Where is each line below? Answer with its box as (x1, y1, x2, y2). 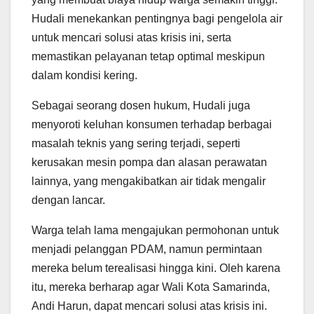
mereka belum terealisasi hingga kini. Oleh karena (32, 261, 280, 274)
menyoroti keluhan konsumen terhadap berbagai (32, 118, 272, 130)
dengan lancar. (32, 193, 105, 206)
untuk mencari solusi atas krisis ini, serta (32, 31, 231, 43)
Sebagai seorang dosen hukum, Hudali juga (32, 99, 250, 111)
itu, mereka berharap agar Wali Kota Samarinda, (32, 280, 270, 293)
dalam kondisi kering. (32, 69, 137, 81)
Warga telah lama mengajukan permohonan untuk (32, 224, 279, 236)
